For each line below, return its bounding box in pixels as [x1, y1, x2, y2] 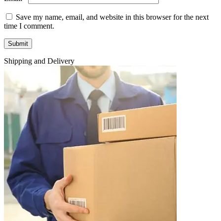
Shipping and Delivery [4, 56, 74, 65]
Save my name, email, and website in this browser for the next [16, 12, 209, 21]
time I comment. [4, 21, 54, 30]
